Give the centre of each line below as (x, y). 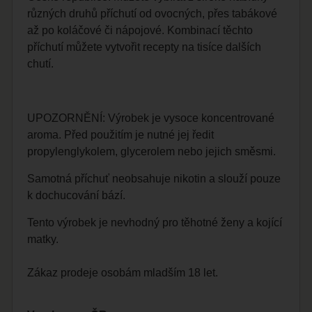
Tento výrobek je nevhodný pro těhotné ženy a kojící (155, 222)
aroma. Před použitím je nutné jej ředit (121, 135)
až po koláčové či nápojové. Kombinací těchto (140, 31)
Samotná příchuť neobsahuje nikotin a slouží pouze (154, 179)
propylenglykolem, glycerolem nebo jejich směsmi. (152, 152)
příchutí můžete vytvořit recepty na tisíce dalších (145, 47)
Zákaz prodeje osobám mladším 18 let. (123, 272)
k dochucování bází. (77, 196)
